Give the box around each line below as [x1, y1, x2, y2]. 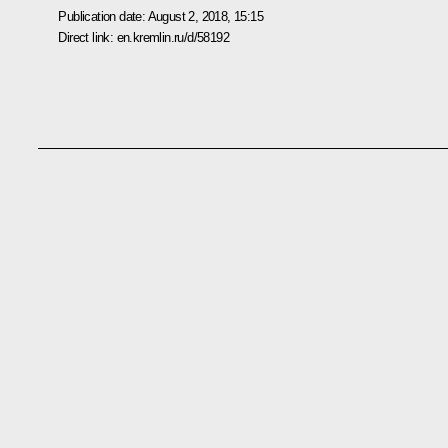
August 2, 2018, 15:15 [147, 8, 263, 24]
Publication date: [58, 8, 148, 24]
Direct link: [58, 29, 117, 45]
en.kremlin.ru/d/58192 [116, 29, 229, 45]
